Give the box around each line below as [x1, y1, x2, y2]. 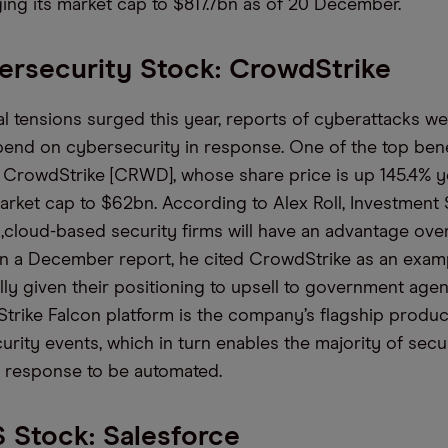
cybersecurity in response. [61, 139, 284, 157]
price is [284, 167, 349, 185]
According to [162, 195, 273, 213]
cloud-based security [4, 223, 182, 241]
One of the [284, 139, 382, 157]
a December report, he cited [9, 251, 244, 269]
